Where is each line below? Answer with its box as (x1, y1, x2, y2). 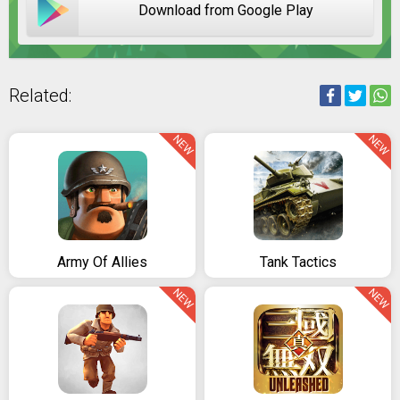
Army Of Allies (57, 254, 147, 271)
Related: (9, 85, 71, 106)
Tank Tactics (259, 254, 337, 271)
